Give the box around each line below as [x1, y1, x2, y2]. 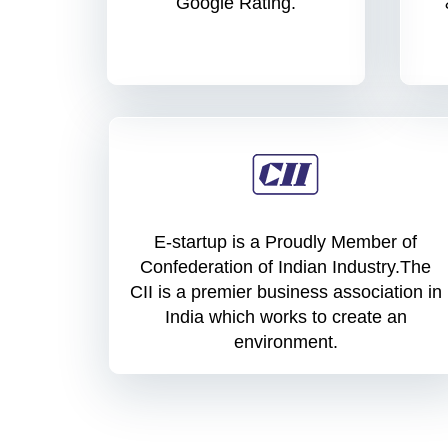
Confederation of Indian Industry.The [140, 257, 432, 278]
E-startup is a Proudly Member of [154, 232, 418, 253]
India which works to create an [164, 307, 407, 328]
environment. [233, 332, 338, 353]
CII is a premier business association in [129, 282, 442, 303]
